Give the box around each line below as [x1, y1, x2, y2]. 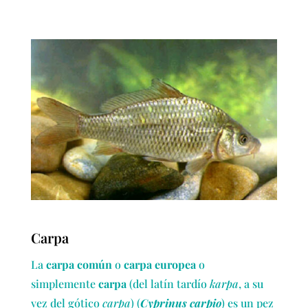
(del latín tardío [126, 276, 210, 291]
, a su [238, 276, 263, 291]
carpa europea [123, 256, 196, 272]
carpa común [45, 256, 112, 272]
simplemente [30, 276, 98, 291]
